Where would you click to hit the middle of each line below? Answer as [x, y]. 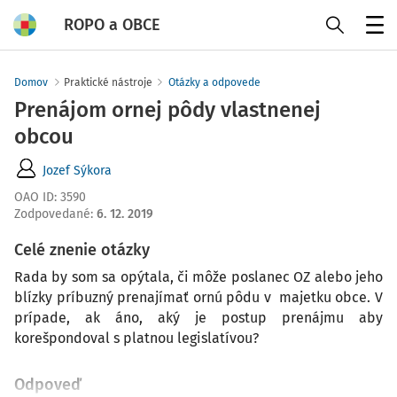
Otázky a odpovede [214, 82]
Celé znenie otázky [82, 250]
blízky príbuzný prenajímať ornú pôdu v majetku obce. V [198, 297]
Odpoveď [48, 385]
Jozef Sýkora [77, 170]
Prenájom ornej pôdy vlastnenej [167, 110]
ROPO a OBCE [112, 24]
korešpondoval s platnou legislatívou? [136, 338]
